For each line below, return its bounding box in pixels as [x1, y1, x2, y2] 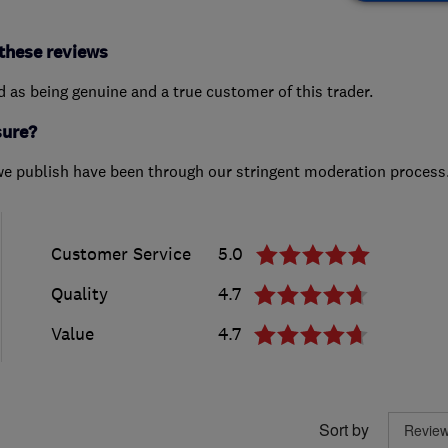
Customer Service [50, 242, 191, 265]
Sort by [318, 418, 369, 442]
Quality [50, 282, 108, 305]
